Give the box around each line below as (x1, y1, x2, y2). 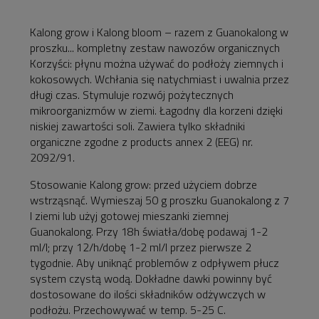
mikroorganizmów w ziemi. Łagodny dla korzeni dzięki (30, 102, 283, 120)
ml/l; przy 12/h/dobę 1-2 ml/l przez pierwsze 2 (30, 239, 251, 256)
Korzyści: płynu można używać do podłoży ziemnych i (30, 55, 283, 73)
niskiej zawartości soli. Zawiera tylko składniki (30, 117, 245, 135)
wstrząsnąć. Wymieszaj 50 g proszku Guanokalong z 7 (30, 192, 289, 209)
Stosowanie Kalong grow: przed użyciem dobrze (30, 176, 257, 194)
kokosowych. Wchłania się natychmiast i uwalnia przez (30, 70, 289, 88)
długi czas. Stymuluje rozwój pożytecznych (30, 86, 234, 104)
